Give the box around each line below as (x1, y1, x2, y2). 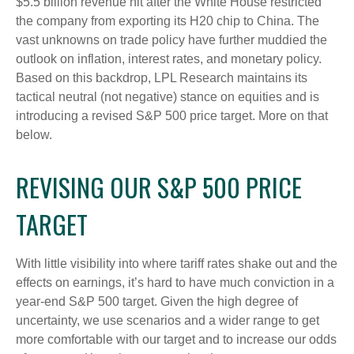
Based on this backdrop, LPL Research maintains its (16, 71, 307, 85)
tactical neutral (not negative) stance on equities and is (16, 90, 319, 104)
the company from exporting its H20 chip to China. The (16, 14, 319, 28)
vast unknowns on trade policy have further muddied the (16, 33, 327, 47)
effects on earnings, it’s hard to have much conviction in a (16, 276, 334, 289)
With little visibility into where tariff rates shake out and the (16, 257, 337, 270)
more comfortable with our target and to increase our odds (16, 333, 337, 346)
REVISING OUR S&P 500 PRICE (16, 168, 302, 205)
